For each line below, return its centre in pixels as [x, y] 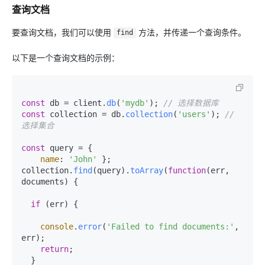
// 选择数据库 [191, 103]
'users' [194, 114]
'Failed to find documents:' [170, 226]
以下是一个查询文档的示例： [66, 57]
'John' [83, 159]
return [54, 249]
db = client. [76, 103]
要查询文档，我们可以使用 [63, 32]
